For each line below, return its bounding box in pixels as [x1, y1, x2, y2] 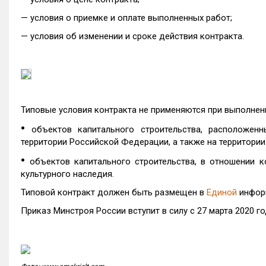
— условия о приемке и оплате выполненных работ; [21, 12, 232, 23]
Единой [207, 187, 237, 198]
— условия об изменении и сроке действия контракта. [21, 31, 244, 42]
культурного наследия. [21, 169, 114, 179]
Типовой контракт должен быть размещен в [21, 187, 207, 198]
